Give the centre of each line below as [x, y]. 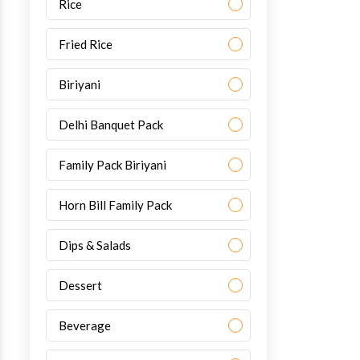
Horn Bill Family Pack [116, 205]
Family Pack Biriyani [113, 165]
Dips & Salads [95, 245]
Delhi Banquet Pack [111, 125]
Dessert [81, 285]
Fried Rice [86, 44]
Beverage [85, 325]
